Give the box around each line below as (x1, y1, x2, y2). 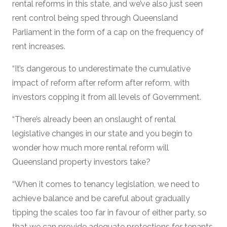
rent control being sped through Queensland (12, 13, 178, 23)
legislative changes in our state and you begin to (12, 128, 193, 138)
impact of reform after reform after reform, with (12, 78, 190, 88)
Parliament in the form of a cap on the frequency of (12, 27, 204, 37)
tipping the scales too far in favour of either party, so (12, 207, 207, 217)
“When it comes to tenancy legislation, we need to (12, 179, 200, 189)
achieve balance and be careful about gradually (12, 193, 190, 203)
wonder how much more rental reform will (12, 142, 169, 153)
